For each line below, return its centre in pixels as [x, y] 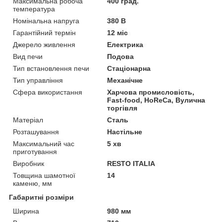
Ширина [26, 211]
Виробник [28, 163]
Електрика [125, 44]
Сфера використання [48, 92]
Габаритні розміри [41, 197]
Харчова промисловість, [151, 92]
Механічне [125, 80]
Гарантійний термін [44, 32]
